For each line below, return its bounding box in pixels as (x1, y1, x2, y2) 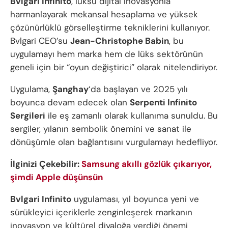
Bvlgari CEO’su (10, 35, 70, 46)
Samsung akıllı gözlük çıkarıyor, (81, 158, 212, 169)
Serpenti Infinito (130, 96, 197, 108)
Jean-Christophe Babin (70, 35, 169, 46)
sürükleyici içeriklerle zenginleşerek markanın (10, 206, 192, 218)
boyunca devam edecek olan (10, 96, 130, 108)
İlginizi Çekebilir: (10, 158, 81, 169)
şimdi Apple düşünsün (10, 171, 103, 183)
